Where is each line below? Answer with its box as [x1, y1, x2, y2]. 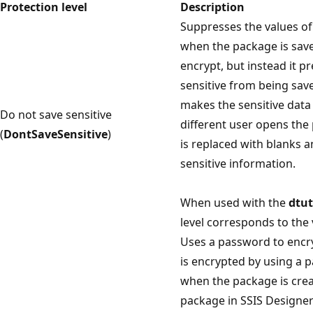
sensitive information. [180, 155, 296, 171]
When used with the [180, 194, 289, 210]
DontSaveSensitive [3, 126, 108, 142]
